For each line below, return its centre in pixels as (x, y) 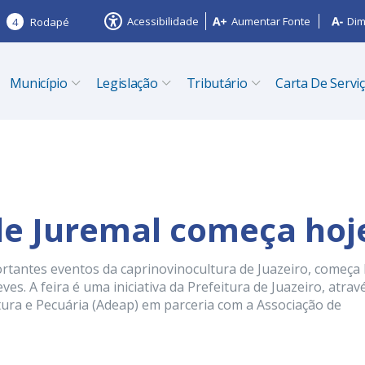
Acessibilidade (163, 21)
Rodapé (50, 22)
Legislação (127, 83)
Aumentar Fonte (271, 21)
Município (38, 83)
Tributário (217, 83)
